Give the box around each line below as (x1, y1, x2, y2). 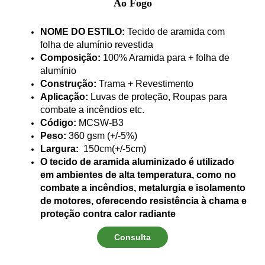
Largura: (40, 143, 81, 154)
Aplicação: (40, 91, 91, 102)
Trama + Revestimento (99, 78, 193, 89)
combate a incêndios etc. (40, 104, 144, 115)
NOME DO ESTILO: (40, 26, 127, 37)
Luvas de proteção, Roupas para (91, 91, 227, 102)
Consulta (114, 232, 151, 242)
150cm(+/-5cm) (83, 143, 146, 154)
